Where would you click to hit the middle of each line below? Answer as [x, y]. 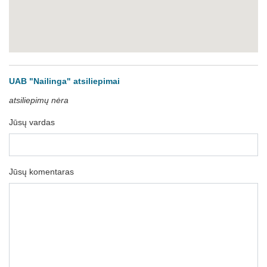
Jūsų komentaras [41, 172]
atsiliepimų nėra [39, 100]
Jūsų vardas [32, 122]
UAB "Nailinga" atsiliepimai [64, 81]
